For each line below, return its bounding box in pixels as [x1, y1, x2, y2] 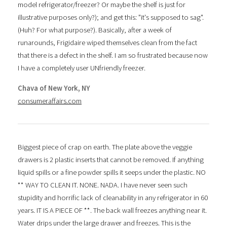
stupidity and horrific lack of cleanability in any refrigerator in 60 [18, 193, 208, 202]
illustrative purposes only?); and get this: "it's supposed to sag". [18, 13, 204, 22]
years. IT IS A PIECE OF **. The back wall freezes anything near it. [18, 205, 207, 215]
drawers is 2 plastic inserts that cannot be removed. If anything [18, 155, 204, 164]
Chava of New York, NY [18, 83, 90, 93]
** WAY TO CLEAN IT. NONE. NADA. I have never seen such [18, 180, 187, 190]
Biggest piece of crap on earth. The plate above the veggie [18, 142, 192, 152]
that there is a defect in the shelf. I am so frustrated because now [18, 51, 208, 60]
